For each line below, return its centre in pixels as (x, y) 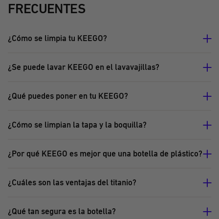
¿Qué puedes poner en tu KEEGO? (68, 96)
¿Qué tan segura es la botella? (62, 211)
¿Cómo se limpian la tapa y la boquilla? (77, 125)
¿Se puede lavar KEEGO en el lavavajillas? (84, 67)
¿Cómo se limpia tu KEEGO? (57, 38)
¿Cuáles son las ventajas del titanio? (72, 183)
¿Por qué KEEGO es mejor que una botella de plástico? (105, 154)
